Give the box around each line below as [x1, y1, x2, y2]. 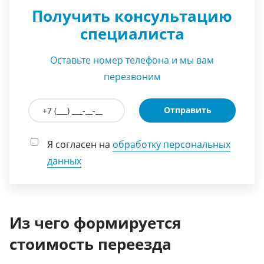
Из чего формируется [9, 212, 181, 233]
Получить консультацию [32, 5, 232, 27]
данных [47, 154, 81, 167]
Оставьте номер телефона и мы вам [50, 53, 214, 67]
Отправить [163, 104, 212, 115]
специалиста [80, 22, 184, 44]
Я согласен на [47, 137, 113, 151]
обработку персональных [113, 137, 230, 151]
